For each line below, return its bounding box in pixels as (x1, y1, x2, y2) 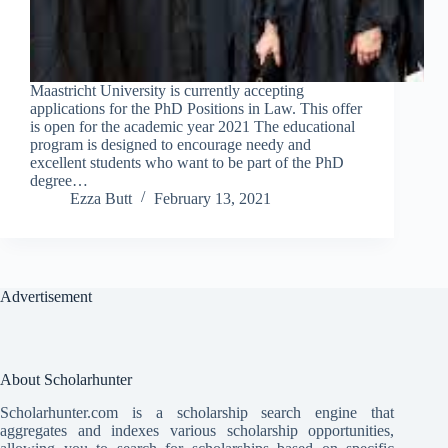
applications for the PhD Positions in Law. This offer (30, 100, 362, 118)
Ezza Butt (70, 190, 132, 208)
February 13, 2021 (154, 190, 271, 208)
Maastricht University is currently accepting (30, 82, 304, 100)
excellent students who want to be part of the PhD (30, 154, 344, 172)
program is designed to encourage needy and (30, 136, 311, 154)
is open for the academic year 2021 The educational (30, 118, 355, 136)
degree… (30, 172, 88, 190)
